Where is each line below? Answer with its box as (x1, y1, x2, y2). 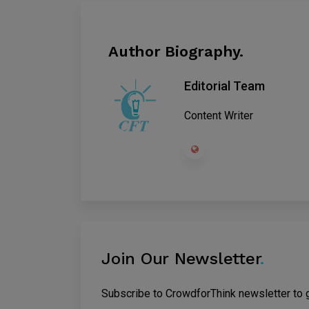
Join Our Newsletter (101, 248, 261, 268)
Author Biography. (108, 42, 243, 60)
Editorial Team (184, 78, 265, 93)
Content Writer (184, 108, 253, 122)
